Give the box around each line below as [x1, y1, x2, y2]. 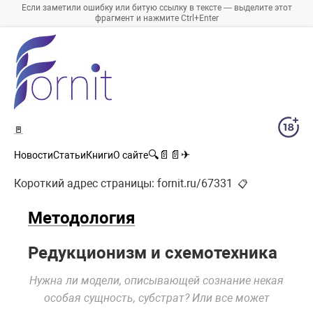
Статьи [53, 150, 86, 161]
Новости [14, 150, 53, 161]
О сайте [113, 150, 148, 161]
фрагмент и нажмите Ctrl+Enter [94, 13, 219, 24]
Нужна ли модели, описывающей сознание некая [29, 274, 284, 288]
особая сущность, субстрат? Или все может [43, 291, 270, 305]
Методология [28, 208, 135, 228]
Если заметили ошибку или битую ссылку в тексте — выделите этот [21, 3, 292, 13]
